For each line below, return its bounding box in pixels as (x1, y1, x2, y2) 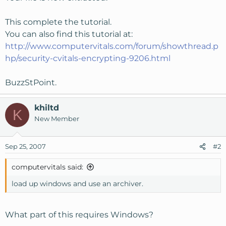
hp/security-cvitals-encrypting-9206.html (5, 53, 171, 63)
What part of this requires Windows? (5, 210, 153, 219)
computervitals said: (12, 162, 83, 172)
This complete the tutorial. (5, 17, 111, 27)
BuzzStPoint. (5, 78, 56, 87)
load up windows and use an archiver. (12, 179, 143, 188)
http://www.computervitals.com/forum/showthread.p (5, 41, 218, 51)
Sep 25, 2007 (5, 142, 46, 150)
